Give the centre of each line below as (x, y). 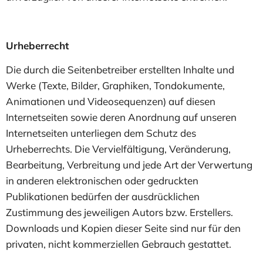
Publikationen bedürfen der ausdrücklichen (103, 197)
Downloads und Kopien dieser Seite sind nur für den (123, 228)
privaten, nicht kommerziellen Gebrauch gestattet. (119, 244)
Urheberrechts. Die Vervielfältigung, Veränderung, (118, 149)
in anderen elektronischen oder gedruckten (102, 181)
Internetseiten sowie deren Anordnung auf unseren (121, 117)
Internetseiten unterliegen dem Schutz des (101, 133)
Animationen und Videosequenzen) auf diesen (111, 102)
